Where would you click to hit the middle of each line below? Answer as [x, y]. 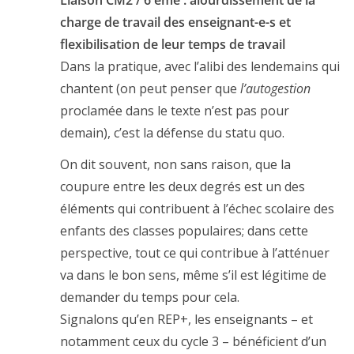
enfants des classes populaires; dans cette [184, 231]
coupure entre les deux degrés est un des [183, 187]
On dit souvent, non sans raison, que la [175, 165]
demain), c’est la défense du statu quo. [172, 133]
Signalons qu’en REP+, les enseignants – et [186, 320]
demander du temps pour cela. [150, 298]
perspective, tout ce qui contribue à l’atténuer [195, 253]
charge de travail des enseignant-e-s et [175, 23]
